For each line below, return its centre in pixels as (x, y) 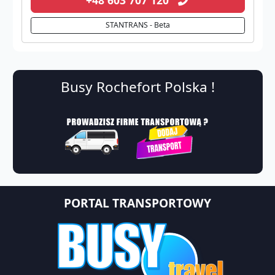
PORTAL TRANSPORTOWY (137, 203)
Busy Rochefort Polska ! (137, 87)
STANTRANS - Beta (137, 25)
